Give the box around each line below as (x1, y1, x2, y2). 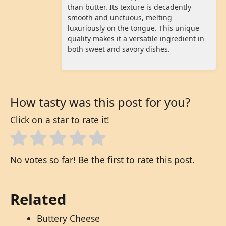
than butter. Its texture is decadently (68, 2, 191, 12)
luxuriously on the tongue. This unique (68, 23, 199, 33)
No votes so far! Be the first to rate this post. (10, 154, 195, 166)
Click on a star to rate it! (10, 113, 109, 126)
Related (10, 189, 66, 210)
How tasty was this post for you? (10, 94, 190, 110)
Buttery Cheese (36, 212, 100, 225)
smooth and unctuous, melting (68, 13, 172, 23)
